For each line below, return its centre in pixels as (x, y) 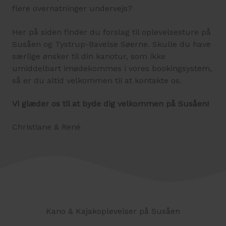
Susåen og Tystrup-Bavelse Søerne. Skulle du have (111, 44)
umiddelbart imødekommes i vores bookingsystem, (112, 68)
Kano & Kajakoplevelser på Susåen (113, 211)
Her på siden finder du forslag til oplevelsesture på (111, 32)
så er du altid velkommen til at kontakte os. (97, 80)
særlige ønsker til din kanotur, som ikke (89, 56)
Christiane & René (46, 127)
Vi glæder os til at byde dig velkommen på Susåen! (110, 103)
